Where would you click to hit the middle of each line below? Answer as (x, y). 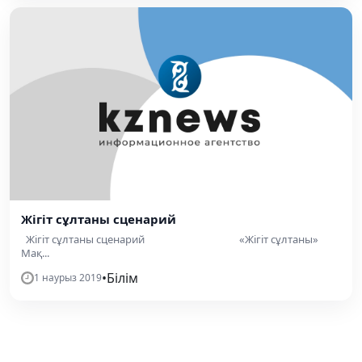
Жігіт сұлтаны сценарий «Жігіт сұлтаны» (170, 239)
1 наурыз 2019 (68, 277)
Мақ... (35, 253)
